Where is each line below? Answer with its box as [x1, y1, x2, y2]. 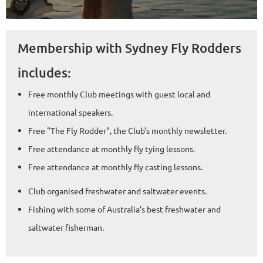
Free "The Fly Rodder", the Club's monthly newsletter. [28, 124, 227, 136]
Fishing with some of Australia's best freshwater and [28, 203, 221, 214]
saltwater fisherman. [28, 221, 104, 232]
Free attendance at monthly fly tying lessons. [28, 143, 195, 154]
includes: [18, 65, 71, 81]
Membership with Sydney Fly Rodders [18, 40, 241, 56]
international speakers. [28, 106, 113, 117]
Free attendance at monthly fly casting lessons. [28, 161, 203, 172]
